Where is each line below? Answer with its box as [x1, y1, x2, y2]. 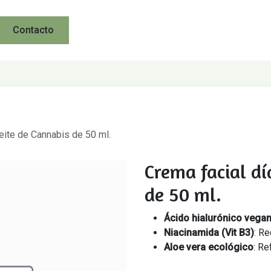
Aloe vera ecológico [164, 241, 253, 253]
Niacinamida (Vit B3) [164, 227, 254, 238]
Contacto [13, 24, 54, 36]
